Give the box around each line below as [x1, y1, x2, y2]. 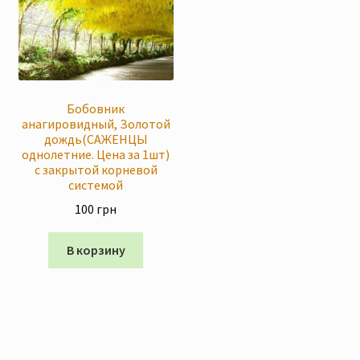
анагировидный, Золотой [21, 115, 170, 132]
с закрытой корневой [34, 161, 157, 178]
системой [68, 176, 124, 193]
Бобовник [67, 100, 125, 117]
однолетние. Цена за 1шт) [22, 145, 170, 162]
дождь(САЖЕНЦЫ [43, 130, 148, 147]
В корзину [66, 242, 125, 259]
